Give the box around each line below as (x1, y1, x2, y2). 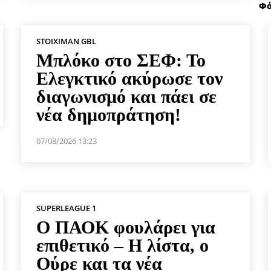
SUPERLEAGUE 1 (36, 202, 97, 214)
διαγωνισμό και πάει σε (36, 86, 217, 106)
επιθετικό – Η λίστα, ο (36, 235, 209, 255)
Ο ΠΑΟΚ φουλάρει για (36, 217, 216, 237)
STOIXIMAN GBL (36, 35, 97, 47)
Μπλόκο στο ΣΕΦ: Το (36, 50, 206, 70)
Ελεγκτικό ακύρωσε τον (36, 68, 223, 88)
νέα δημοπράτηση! (36, 104, 181, 125)
